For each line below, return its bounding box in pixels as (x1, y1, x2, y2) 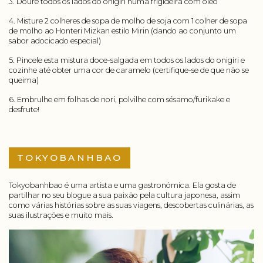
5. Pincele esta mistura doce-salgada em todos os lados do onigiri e (9, 55, 245, 65)
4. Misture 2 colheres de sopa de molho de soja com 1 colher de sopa (9, 16, 247, 25)
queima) (9, 75, 39, 85)
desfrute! (9, 104, 39, 114)
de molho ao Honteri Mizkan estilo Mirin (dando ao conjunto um (9, 26, 236, 35)
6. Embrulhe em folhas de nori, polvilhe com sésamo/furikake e (9, 95, 230, 104)
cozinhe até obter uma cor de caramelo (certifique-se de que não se (9, 65, 249, 75)
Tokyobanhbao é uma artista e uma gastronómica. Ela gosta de (9, 180, 236, 190)
